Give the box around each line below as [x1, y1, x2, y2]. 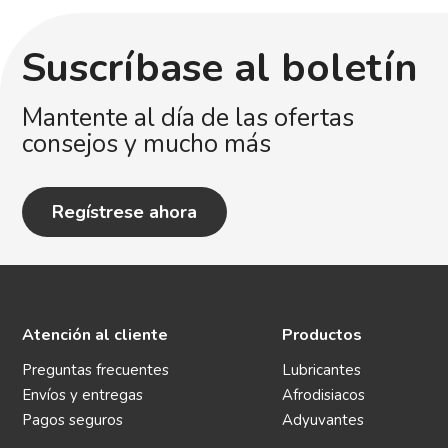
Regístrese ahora [52, 199, 197, 224]
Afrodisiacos [282, 384, 365, 405]
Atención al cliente [22, 323, 168, 346]
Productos [282, 323, 362, 346]
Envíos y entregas [22, 384, 143, 405]
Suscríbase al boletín [22, 40, 418, 95]
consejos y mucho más [22, 126, 271, 161]
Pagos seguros [22, 409, 123, 430]
